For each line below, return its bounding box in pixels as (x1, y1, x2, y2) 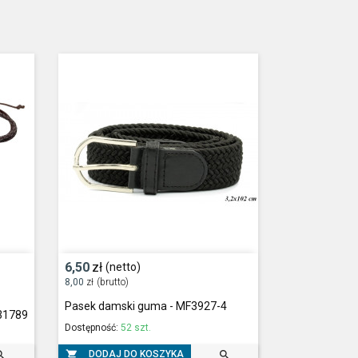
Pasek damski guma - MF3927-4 (65, 300, 228, 312)
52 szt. (121, 322, 152, 333)
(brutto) (96, 276, 129, 288)
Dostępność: (65, 322, 121, 333)
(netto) (105, 261, 141, 273)
